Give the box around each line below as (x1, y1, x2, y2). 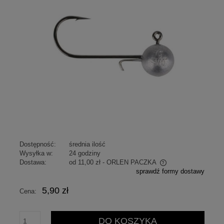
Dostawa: (19, 158, 46, 166)
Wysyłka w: (19, 149, 53, 157)
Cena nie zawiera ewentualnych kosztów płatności (29, 168, 174, 176)
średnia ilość (69, 140, 105, 148)
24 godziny (69, 149, 100, 157)
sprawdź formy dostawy (136, 167, 204, 175)
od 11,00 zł (69, 158, 100, 166)
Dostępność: (19, 140, 56, 148)
